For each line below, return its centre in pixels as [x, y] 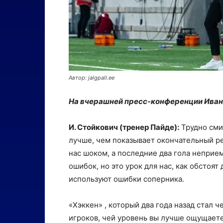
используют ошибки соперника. [126, 179]
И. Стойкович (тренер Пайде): [124, 127]
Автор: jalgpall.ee [92, 78]
